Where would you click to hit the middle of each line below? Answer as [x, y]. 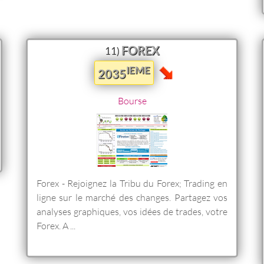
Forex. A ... [56, 225]
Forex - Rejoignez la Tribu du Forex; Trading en [132, 183]
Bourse [132, 100]
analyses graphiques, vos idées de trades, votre [132, 211]
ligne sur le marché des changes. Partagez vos [132, 197]
